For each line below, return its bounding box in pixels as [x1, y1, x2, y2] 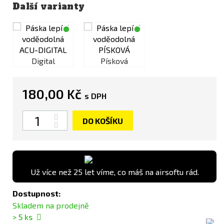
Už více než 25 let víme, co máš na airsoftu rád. [30, 167, 199, 177]
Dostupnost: [12, 188, 60, 198]
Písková [100, 56, 128, 66]
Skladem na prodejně [12, 200, 89, 210]
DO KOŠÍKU [82, 116, 123, 126]
